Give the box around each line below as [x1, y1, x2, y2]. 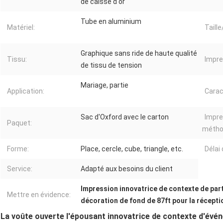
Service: [7, 165, 32, 173]
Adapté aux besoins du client [81, 165, 173, 173]
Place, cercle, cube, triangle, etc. [81, 145, 183, 153]
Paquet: [7, 119, 32, 127]
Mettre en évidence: [7, 191, 71, 199]
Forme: [7, 145, 29, 153]
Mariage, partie [81, 81, 128, 90]
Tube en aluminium [81, 17, 141, 26]
